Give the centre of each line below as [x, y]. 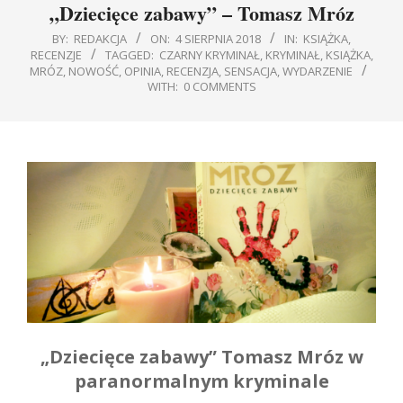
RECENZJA [193, 71]
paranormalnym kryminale [201, 381]
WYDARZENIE [318, 71]
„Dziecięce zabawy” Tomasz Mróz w [201, 357]
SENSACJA [251, 71]
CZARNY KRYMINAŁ [209, 55]
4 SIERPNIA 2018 [218, 39]
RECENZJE [56, 55]
